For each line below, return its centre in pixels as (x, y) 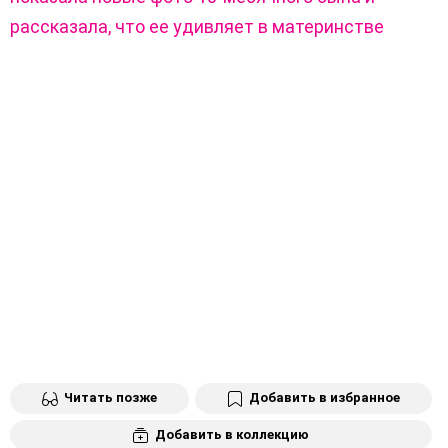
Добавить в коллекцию (232, 434)
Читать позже (110, 397)
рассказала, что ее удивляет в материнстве (197, 26)
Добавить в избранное (324, 397)
